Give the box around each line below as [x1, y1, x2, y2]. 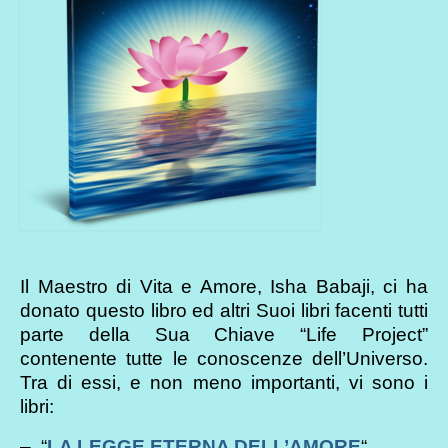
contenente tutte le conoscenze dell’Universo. [20, 347, 428, 369]
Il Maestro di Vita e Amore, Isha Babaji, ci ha [20, 275, 428, 297]
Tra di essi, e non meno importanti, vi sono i [20, 371, 428, 393]
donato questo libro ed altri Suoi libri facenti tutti [20, 299, 428, 321]
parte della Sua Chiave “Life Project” [20, 323, 428, 345]
